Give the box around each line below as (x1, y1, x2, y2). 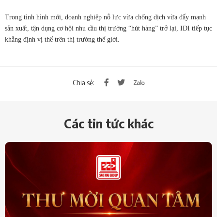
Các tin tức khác (63, 116, 154, 132)
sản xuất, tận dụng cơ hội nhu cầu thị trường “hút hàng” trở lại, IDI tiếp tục (5, 25, 212, 32)
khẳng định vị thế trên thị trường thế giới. (5, 36, 120, 44)
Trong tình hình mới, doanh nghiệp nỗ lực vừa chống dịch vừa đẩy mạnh (5, 14, 206, 21)
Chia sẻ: (73, 78, 94, 87)
